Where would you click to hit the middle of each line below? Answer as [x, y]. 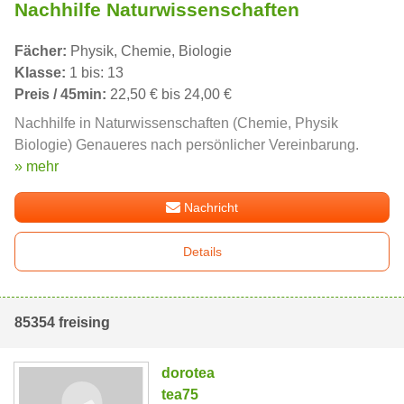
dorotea [188, 372]
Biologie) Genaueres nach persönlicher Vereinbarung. [187, 144]
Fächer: [41, 50]
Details [202, 251]
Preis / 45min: [60, 94]
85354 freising [62, 322]
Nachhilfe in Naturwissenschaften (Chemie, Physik [176, 123]
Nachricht [211, 207]
